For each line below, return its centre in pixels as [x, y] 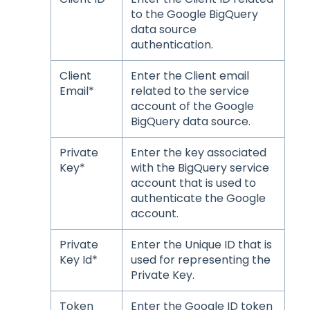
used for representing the [200, 259]
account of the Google [192, 106]
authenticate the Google [198, 198]
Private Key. [162, 275]
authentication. [172, 44]
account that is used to [193, 183]
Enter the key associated [198, 152]
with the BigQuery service [200, 167]
